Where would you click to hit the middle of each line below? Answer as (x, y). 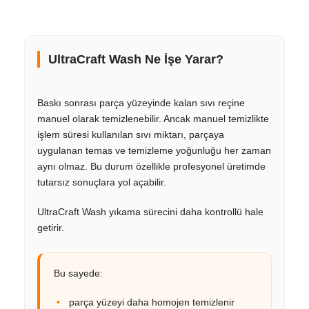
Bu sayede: (78, 273)
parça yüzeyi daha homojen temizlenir (152, 302)
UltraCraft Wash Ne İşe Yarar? (136, 59)
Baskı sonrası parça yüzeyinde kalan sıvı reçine (141, 102)
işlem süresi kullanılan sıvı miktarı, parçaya (131, 134)
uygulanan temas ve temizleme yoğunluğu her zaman (154, 150)
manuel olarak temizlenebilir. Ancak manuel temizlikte (153, 118)
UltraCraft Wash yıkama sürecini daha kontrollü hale (150, 211)
